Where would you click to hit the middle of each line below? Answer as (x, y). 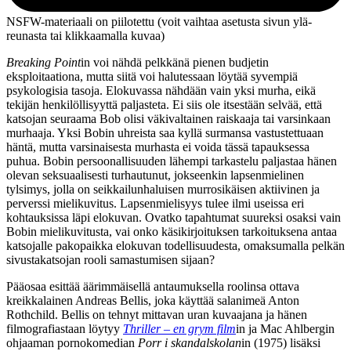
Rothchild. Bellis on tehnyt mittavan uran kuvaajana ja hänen (157, 314)
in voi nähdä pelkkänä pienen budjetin (175, 62)
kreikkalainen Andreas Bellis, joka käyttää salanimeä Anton (153, 300)
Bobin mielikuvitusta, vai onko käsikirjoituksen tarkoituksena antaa (172, 231)
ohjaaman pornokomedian (72, 342)
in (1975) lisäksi (281, 342)
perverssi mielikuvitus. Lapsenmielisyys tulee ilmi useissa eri (155, 203)
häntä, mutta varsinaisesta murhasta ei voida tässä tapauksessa (158, 147)
